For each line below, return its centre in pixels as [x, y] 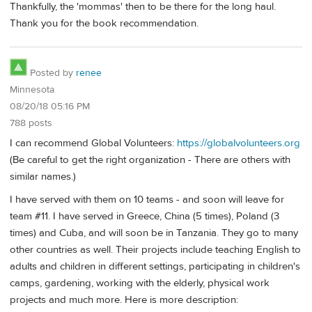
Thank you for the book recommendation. [104, 24]
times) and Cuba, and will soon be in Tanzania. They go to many [154, 233]
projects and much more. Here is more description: [124, 300]
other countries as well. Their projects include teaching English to [155, 250]
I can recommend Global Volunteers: [93, 143]
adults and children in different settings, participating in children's [155, 267]
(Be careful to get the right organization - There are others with [150, 159]
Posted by [52, 73]
